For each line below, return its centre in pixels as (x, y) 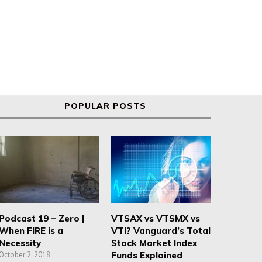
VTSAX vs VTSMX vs (156, 219)
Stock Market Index (154, 243)
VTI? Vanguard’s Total (161, 231)
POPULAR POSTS (105, 106)
